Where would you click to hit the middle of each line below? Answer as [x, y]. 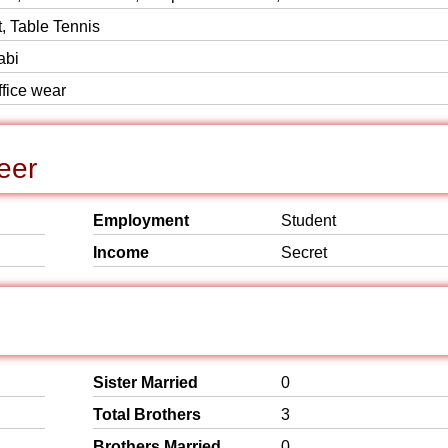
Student [308, 220]
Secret [304, 252]
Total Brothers [147, 414]
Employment [141, 220]
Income [121, 252]
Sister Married [145, 382]
